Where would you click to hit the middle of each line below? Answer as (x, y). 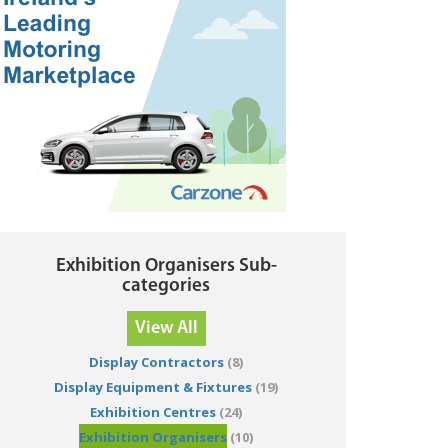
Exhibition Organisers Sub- (166, 267)
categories (166, 287)
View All (166, 329)
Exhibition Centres (153, 412)
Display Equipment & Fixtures (153, 387)
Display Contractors (156, 362)
